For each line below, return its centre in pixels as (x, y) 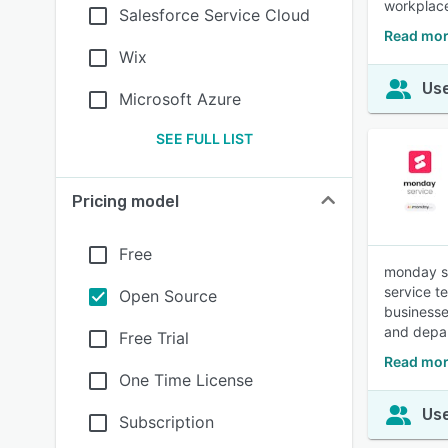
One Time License (186, 380)
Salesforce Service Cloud (214, 15)
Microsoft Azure (180, 99)
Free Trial (154, 338)
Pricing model (125, 201)
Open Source (168, 296)
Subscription (166, 422)
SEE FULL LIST (204, 138)
